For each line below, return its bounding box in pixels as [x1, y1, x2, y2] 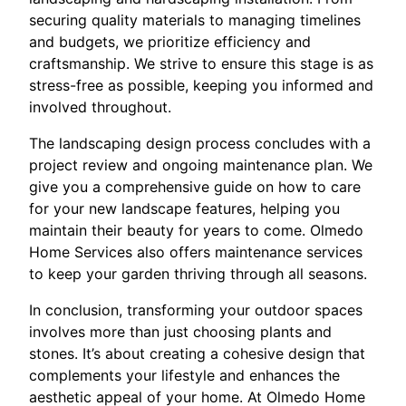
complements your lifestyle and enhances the [29, 366, 340, 384]
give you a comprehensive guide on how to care [29, 178, 361, 196]
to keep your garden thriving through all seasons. [29, 265, 367, 283]
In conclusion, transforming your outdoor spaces [29, 301, 362, 319]
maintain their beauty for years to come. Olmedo [29, 221, 363, 239]
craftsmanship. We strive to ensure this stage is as [29, 54, 373, 72]
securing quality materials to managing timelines [29, 11, 361, 29]
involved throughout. [29, 98, 171, 116]
